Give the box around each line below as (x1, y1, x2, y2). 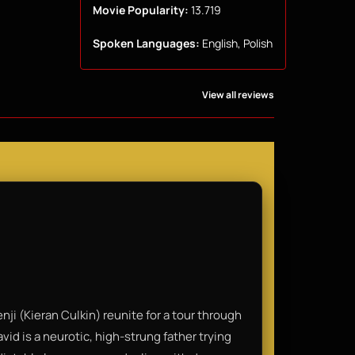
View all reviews (202, 87, 274, 101)
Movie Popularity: (92, 2, 189, 18)
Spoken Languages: (92, 35, 200, 51)
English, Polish (199, 35, 273, 51)
